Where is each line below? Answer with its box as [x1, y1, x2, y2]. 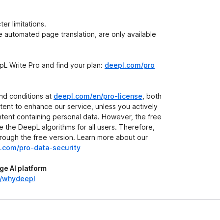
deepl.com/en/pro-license [54, 92, 142, 100]
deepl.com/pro [105, 61, 155, 69]
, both [142, 92, 162, 100]
